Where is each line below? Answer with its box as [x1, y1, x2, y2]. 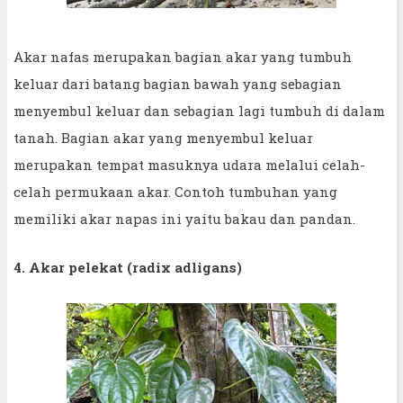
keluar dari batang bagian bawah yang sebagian [13, 74, 342, 93]
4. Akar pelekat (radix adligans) [13, 257, 242, 276]
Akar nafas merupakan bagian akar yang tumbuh [13, 47, 352, 66]
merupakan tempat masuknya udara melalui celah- [13, 155, 365, 174]
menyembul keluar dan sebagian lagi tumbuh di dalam [13, 101, 385, 120]
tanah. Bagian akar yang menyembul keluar [13, 128, 313, 147]
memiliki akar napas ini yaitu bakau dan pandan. [13, 209, 355, 228]
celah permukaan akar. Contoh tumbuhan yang [13, 182, 337, 201]
